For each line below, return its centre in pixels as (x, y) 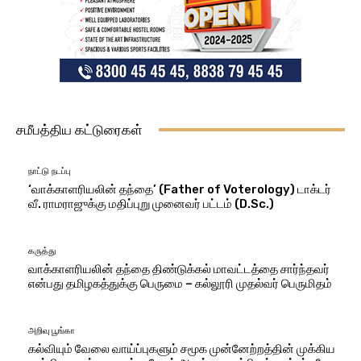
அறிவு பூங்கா (52, 330)
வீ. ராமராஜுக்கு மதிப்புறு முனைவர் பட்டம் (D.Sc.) (151, 203)
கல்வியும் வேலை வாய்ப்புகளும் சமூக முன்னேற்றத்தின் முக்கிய (182, 349)
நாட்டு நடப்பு (50, 171)
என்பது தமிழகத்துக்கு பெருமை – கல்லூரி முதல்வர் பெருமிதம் (180, 283)
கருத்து (42, 251)
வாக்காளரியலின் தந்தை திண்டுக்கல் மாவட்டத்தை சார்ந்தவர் (179, 269)
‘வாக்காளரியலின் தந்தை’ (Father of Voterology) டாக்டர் (180, 189)
